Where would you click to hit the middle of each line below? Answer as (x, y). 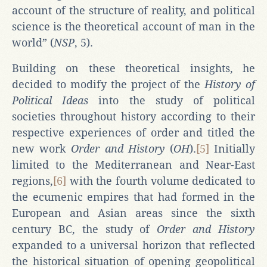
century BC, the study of (81, 229)
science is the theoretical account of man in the (133, 26)
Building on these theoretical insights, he (133, 68)
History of (230, 84)
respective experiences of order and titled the (133, 132)
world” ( (33, 42)
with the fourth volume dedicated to (161, 181)
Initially (232, 148)
